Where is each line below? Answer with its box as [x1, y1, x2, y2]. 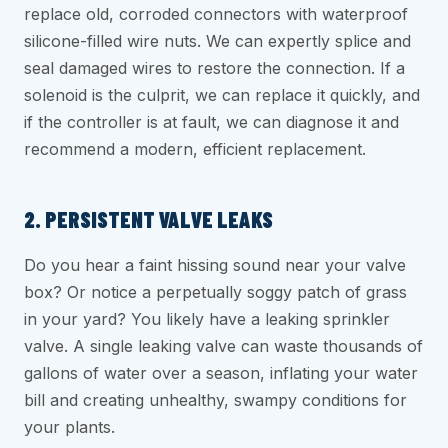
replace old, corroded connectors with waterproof [24, 4, 408, 25]
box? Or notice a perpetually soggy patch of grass [24, 282, 407, 303]
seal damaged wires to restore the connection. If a [24, 58, 405, 79]
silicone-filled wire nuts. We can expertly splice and [24, 31, 411, 52]
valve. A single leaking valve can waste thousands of [24, 336, 423, 357]
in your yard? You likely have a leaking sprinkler [24, 309, 390, 330]
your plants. [24, 417, 115, 438]
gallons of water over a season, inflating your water [24, 363, 418, 384]
